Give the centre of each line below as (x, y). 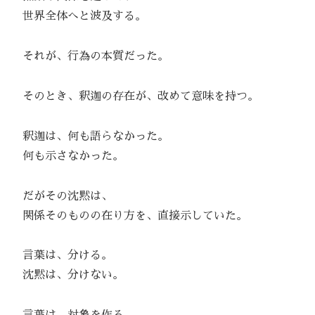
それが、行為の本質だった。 (90, 57)
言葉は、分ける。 (62, 256)
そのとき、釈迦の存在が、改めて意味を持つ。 (135, 96)
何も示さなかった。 (67, 156)
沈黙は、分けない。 (67, 275)
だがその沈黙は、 (62, 196)
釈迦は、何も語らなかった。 (90, 136)
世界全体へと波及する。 (79, 17)
